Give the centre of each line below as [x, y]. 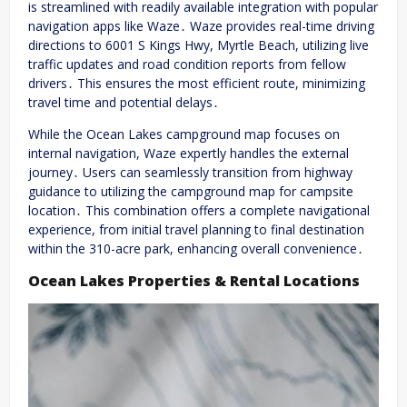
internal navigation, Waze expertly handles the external [189, 153]
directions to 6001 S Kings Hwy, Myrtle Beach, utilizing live [199, 45]
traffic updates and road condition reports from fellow [187, 64]
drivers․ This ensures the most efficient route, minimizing [197, 83]
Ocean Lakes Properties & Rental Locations [194, 281]
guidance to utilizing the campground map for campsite [191, 191]
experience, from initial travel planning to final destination [196, 229]
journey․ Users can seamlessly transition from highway [190, 172]
